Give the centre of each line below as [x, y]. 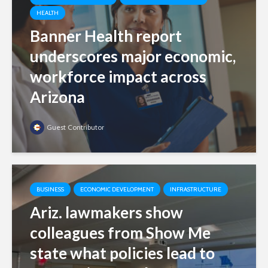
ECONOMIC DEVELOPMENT [117, 190]
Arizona [57, 97]
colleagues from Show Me [120, 233]
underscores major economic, [133, 57]
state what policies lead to [122, 253]
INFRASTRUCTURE [196, 190]
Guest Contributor [75, 127]
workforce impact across [118, 77]
